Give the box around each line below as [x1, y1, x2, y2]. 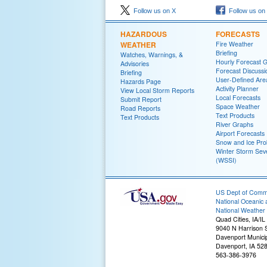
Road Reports [120, 104, 160, 113]
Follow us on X [130, 7, 176, 15]
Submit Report [120, 95, 162, 104]
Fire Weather [216, 39, 253, 49]
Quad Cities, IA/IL [216, 215, 265, 224]
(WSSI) [216, 156, 237, 165]
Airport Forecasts [216, 129, 265, 138]
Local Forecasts [216, 93, 260, 103]
